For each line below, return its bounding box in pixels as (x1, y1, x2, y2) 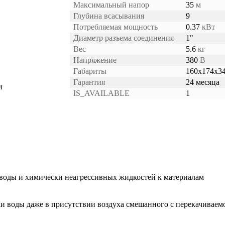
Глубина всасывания (73, 11, 144, 20)
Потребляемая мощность (73, 22, 158, 31)
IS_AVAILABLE (73, 88, 130, 97)
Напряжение (73, 55, 117, 64)
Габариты (73, 66, 106, 75)
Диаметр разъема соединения (73, 33, 174, 42)
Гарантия (73, 77, 105, 86)
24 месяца (186, 77, 219, 86)
